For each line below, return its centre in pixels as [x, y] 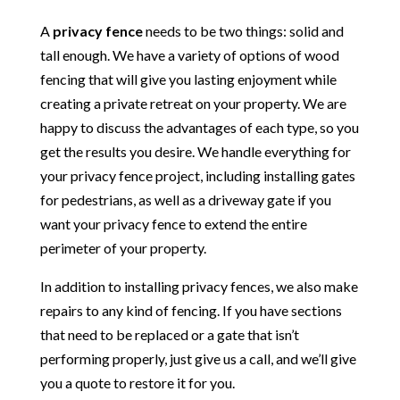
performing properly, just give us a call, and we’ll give [198, 358]
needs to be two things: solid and [243, 30]
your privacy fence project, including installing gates [197, 175]
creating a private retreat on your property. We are [193, 103]
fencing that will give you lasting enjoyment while [188, 79]
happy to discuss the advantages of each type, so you [199, 127]
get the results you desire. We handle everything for [195, 151]
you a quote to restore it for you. [137, 382]
